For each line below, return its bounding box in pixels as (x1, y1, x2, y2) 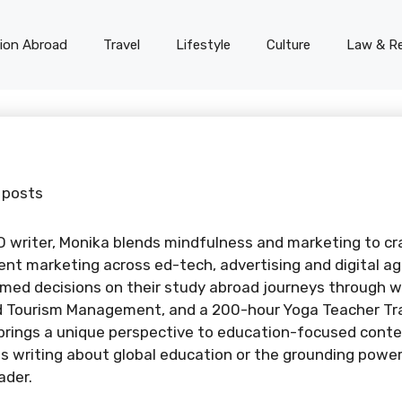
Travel (103, 37, 140, 53)
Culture (267, 37, 310, 53)
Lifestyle (176, 37, 231, 53)
